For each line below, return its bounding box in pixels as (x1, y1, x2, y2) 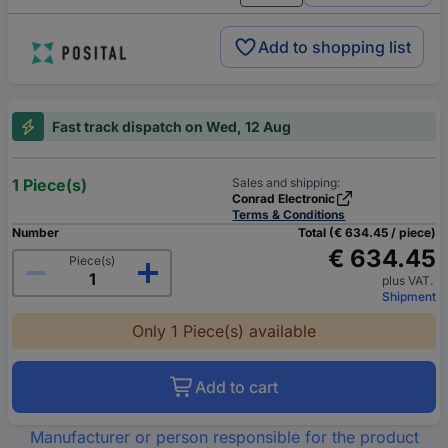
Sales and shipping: (232, 175, 341, 191)
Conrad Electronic (232, 191, 336, 207)
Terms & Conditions (232, 207, 346, 223)
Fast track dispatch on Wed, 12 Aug (52, 118, 291, 136)
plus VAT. (382, 273, 436, 289)
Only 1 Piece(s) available (132, 321, 316, 342)
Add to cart (195, 377, 278, 398)
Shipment (382, 289, 436, 305)
